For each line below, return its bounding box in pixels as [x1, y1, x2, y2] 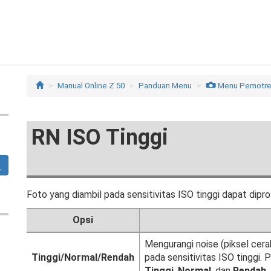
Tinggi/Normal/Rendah [31, 252, 134, 263]
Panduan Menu [139, 81, 192, 90]
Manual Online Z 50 [57, 81, 125, 90]
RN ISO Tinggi [31, 125, 168, 150]
